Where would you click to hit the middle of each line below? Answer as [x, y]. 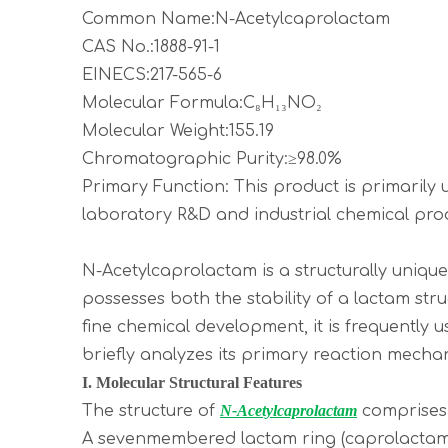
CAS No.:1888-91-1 [151, 47]
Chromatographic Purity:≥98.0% [212, 159]
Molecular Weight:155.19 [178, 131]
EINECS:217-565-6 [152, 75]
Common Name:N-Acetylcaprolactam [236, 19]
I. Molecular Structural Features [192, 382]
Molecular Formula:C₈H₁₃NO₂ [202, 103]
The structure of [151, 411]
